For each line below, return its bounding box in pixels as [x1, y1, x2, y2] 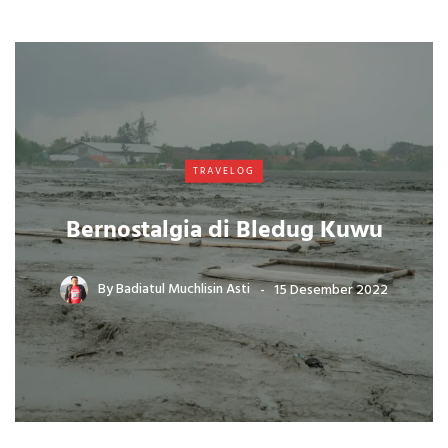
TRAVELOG [193, 162, 255, 179]
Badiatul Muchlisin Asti [116, 278, 250, 302]
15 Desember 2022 [274, 278, 388, 302]
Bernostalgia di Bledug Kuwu [65, 211, 383, 250]
